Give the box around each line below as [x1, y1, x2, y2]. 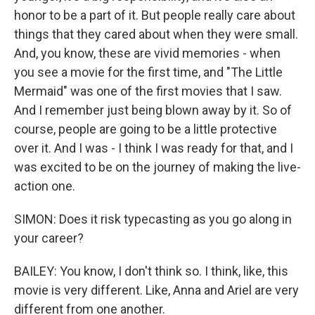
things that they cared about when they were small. [14, 27, 298, 41]
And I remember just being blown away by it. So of [14, 103, 292, 117]
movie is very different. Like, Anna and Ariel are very [14, 283, 299, 297]
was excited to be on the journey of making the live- [14, 160, 301, 174]
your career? [14, 231, 84, 245]
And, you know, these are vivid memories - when [14, 46, 281, 60]
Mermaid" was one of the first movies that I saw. [14, 84, 282, 98]
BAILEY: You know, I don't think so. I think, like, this [14, 264, 288, 278]
